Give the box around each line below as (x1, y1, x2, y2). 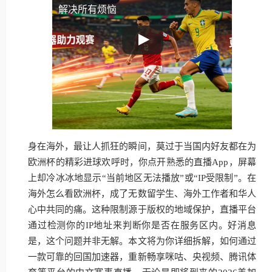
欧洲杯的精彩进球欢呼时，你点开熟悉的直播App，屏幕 (28, 157, 256, 167)
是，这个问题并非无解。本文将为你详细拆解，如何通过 (28, 236, 256, 246)
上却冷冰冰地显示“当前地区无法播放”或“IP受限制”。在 (28, 173, 256, 183)
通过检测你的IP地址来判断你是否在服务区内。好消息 (28, 220, 256, 230)
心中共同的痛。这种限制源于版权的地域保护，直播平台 (28, 205, 256, 214)
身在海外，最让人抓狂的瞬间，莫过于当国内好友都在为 (28, 141, 256, 151)
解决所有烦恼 (58, 4, 117, 15)
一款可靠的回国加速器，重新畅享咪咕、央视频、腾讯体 (28, 252, 256, 262)
